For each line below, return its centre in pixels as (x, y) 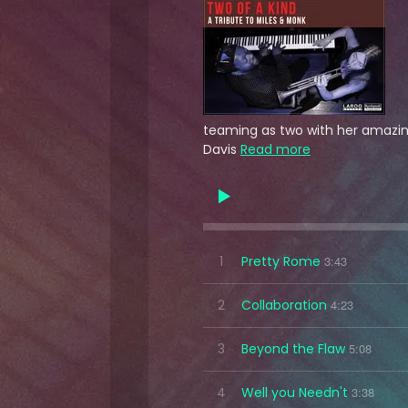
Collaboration (284, 305)
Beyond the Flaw (293, 348)
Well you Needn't (294, 392)
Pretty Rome (280, 261)
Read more (275, 150)
